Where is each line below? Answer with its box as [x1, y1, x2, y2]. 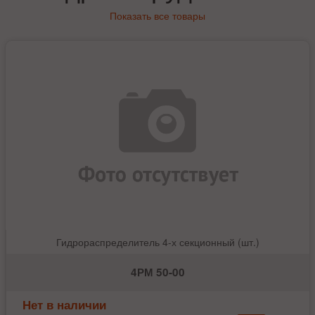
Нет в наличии [22, 295, 107, 313]
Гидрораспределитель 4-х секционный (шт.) [56, 234, 259, 249]
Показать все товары [109, 8, 205, 22]
